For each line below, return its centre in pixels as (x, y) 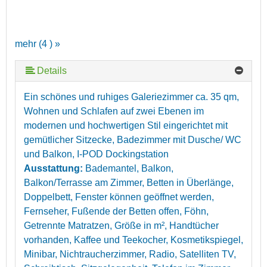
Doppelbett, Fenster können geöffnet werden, (119, 197)
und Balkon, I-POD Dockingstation (96, 154)
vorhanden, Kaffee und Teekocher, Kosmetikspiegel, (133, 240)
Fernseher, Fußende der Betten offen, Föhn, (116, 211)
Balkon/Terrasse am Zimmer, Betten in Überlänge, (129, 182)
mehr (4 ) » (38, 44)
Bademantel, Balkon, (129, 168)
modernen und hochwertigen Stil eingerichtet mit (126, 125)
